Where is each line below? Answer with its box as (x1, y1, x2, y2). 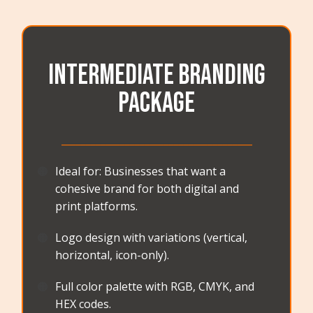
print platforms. (55, 198, 138, 214)
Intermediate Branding (48, 59, 265, 93)
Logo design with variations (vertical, (55, 230, 248, 246)
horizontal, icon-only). (55, 247, 170, 263)
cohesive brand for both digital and (55, 181, 240, 197)
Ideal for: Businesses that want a (55, 163, 226, 180)
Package (118, 87, 195, 121)
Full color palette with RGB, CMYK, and (55, 279, 255, 295)
